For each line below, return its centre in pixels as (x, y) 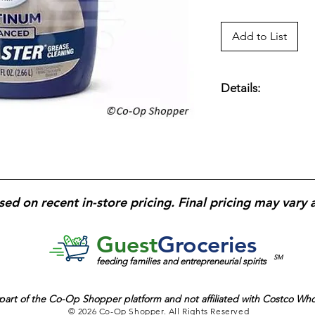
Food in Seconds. (261, 129)
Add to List (259, 36)
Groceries (207, 244)
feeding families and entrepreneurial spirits (181, 262)
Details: (240, 88)
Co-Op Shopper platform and (116, 299)
